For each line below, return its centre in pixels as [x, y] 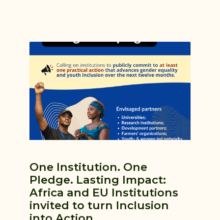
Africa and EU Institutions [104, 193]
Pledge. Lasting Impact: [98, 180]
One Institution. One [88, 167]
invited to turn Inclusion [99, 206]
